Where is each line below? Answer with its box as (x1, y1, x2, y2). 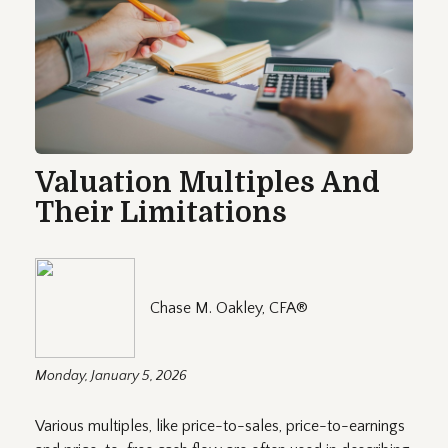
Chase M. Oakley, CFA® (150, 298, 308, 317)
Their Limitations (35, 196, 287, 229)
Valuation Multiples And (35, 166, 380, 199)
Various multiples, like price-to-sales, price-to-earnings (35, 416, 405, 435)
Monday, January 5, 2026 (35, 367, 187, 384)
